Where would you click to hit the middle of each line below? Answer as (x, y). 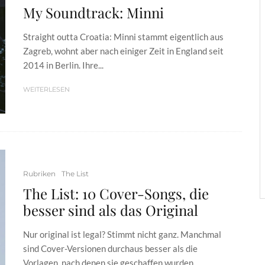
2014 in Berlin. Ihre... (63, 65)
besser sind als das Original (111, 210)
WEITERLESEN (46, 90)
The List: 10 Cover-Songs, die (116, 193)
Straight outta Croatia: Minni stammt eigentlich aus (123, 37)
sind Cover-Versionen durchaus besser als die (110, 248)
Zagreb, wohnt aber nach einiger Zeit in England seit (123, 51)
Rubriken (39, 173)
